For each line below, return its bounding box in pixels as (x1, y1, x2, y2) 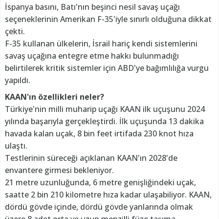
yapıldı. (5, 74, 30, 86)
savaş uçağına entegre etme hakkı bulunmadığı (5, 50, 179, 61)
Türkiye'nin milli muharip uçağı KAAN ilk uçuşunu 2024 (5, 103, 205, 114)
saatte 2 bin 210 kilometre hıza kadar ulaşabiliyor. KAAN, (5, 189, 212, 200)
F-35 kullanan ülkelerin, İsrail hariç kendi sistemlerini (5, 38, 197, 49)
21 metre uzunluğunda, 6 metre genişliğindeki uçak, (5, 176, 196, 188)
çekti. (5, 25, 25, 37)
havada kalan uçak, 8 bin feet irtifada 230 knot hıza (5, 128, 194, 139)
